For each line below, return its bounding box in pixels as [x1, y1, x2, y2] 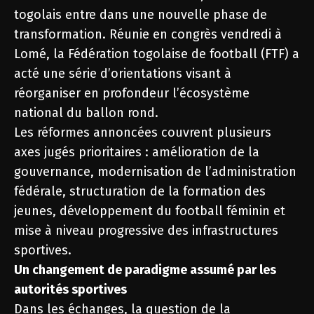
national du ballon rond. [14, 104, 158, 121]
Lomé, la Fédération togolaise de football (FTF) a [14, 46, 299, 62]
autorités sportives [14, 281, 127, 297]
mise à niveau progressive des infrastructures [14, 222, 278, 238]
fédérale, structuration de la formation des [14, 183, 266, 199]
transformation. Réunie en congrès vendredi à [14, 26, 282, 42]
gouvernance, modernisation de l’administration [14, 163, 296, 179]
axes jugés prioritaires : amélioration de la [14, 144, 259, 160]
